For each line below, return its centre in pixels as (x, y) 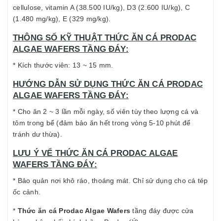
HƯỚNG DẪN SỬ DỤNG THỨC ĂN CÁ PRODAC (108, 84)
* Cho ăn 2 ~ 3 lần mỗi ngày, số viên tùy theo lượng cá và (106, 111)
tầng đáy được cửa (163, 211)
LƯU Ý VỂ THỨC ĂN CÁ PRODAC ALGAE (95, 153)
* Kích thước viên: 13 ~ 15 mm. (63, 65)
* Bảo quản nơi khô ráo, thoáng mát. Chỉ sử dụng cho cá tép (110, 181)
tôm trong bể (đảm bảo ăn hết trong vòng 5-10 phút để (102, 123)
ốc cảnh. (27, 192)
